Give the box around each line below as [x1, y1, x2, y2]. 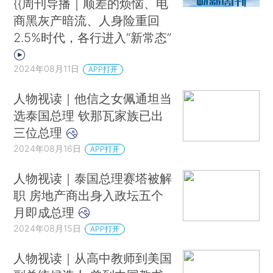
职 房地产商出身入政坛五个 [13, 187, 164, 203]
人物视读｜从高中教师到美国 [13, 250, 172, 266]
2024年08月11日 [13, 63, 80, 74]
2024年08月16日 [13, 143, 82, 154]
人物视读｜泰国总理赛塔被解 [13, 170, 172, 186]
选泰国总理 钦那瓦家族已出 [13, 108, 164, 124]
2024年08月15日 [13, 222, 82, 233]
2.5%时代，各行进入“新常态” [13, 30, 172, 46]
